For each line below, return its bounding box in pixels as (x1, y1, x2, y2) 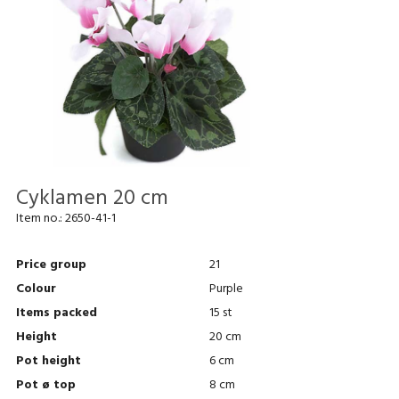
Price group (15, 254, 86, 279)
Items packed (15, 302, 97, 327)
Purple (208, 278, 243, 303)
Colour (15, 278, 56, 303)
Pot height (15, 350, 81, 375)
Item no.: (15, 208, 65, 232)
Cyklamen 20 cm (15, 180, 168, 221)
